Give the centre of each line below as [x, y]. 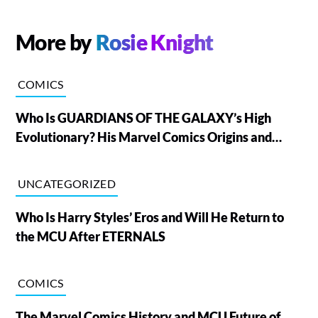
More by [55, 42]
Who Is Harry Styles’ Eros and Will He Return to [149, 217]
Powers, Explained [68, 156]
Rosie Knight [154, 42]
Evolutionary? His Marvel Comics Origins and [143, 137]
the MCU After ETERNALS [90, 236]
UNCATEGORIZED [66, 183]
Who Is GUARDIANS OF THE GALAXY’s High [143, 117]
